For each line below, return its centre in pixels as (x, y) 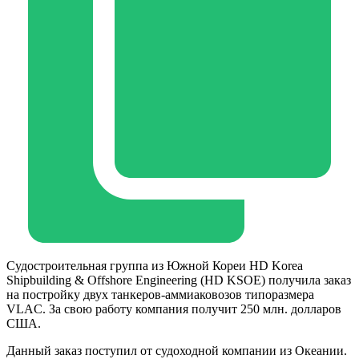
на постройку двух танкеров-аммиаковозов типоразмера (160, 295)
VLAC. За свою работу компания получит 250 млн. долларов (174, 309)
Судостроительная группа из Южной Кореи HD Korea (155, 266)
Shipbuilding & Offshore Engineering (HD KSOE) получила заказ (179, 280)
